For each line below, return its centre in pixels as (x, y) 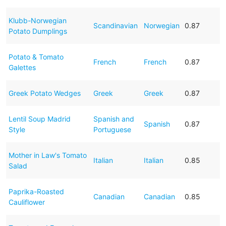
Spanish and (114, 119)
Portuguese (112, 129)
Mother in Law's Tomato (47, 155)
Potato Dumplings (38, 31)
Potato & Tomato (36, 56)
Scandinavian (115, 25)
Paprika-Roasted (36, 191)
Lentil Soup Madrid (39, 119)
